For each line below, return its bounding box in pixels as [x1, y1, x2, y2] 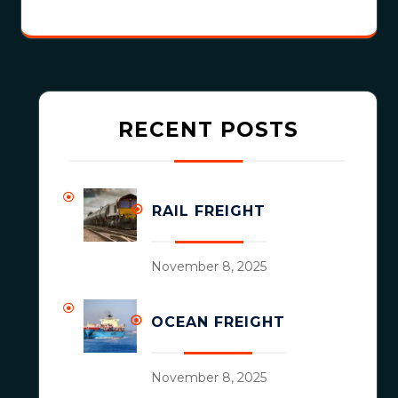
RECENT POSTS [117, 116, 298, 142]
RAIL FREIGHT [152, 202, 266, 219]
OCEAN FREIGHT [151, 313, 285, 330]
